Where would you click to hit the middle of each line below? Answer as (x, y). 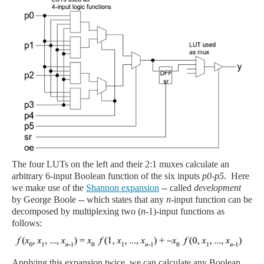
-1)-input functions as (185, 212)
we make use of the (49, 188)
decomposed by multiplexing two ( (76, 212)
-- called (176, 188)
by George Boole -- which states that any (89, 200)
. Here (237, 176)
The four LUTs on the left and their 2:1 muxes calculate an (121, 164)
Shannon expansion (123, 188)
